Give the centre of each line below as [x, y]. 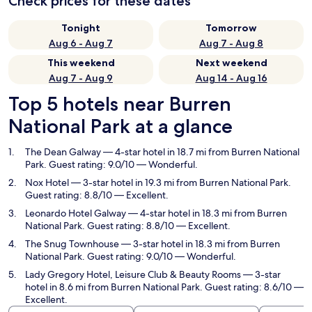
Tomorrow [231, 28]
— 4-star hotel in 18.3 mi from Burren [206, 213]
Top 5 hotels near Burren [120, 104]
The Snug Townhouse [72, 244]
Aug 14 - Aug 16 [231, 78]
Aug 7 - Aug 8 [231, 43]
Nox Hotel [47, 182]
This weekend [81, 63]
